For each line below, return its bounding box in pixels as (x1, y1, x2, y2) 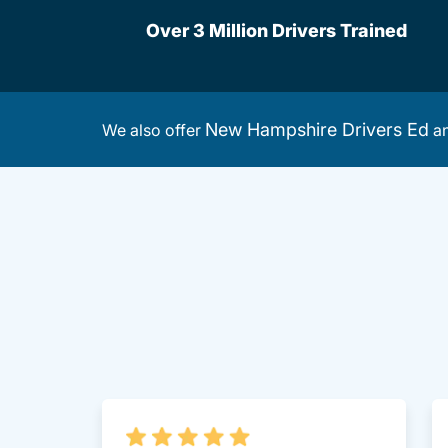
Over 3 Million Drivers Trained (145, 20, 407, 41)
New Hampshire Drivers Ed (205, 119, 429, 140)
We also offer (102, 120, 205, 140)
